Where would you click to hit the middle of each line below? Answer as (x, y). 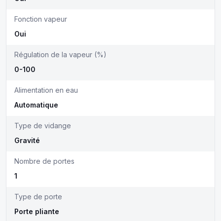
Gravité (27, 140)
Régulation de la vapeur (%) (60, 55)
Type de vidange (43, 126)
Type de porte (38, 197)
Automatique (36, 105)
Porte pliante (37, 211)
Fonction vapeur (41, 19)
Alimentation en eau (46, 90)
